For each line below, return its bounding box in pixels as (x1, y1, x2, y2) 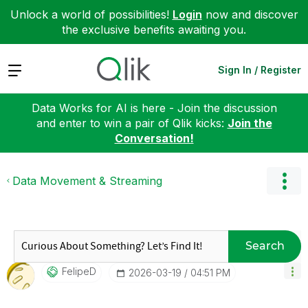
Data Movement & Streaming (12, 173, 162, 188)
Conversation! (114, 131, 194, 145)
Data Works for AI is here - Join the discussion (31, 100, 277, 115)
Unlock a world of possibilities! (10, 8, 173, 21)
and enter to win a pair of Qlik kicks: (36, 115, 228, 130)
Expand (7, 62, 46, 76)
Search (245, 239, 285, 252)
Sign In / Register (218, 63, 301, 76)
